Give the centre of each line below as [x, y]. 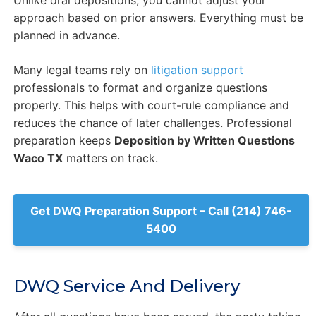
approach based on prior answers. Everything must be [158, 18]
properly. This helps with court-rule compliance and [151, 105]
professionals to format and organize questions [140, 88]
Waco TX [38, 158]
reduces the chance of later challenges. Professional [152, 123]
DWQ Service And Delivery [126, 286]
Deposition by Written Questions [204, 141]
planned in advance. [66, 36]
